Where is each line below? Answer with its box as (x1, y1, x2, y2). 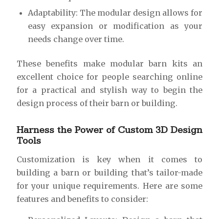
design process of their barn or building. (16, 98, 177, 108)
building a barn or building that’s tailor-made (16, 167, 203, 177)
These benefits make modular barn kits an (16, 58, 203, 68)
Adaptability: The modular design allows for (27, 7, 203, 18)
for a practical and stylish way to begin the (16, 85, 203, 95)
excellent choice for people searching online (16, 71, 203, 82)
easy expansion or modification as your (27, 21, 203, 31)
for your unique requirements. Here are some (16, 180, 203, 191)
